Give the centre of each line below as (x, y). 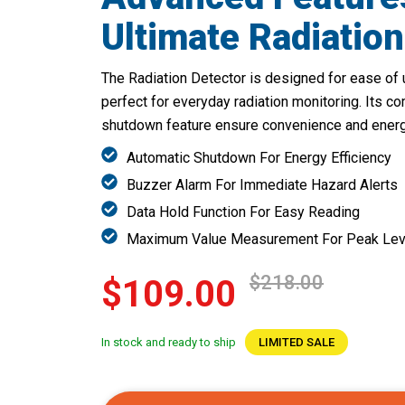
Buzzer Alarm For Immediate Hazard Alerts (262, 184)
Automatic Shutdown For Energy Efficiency (259, 157)
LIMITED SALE (297, 342)
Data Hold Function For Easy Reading (243, 212)
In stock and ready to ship (169, 342)
